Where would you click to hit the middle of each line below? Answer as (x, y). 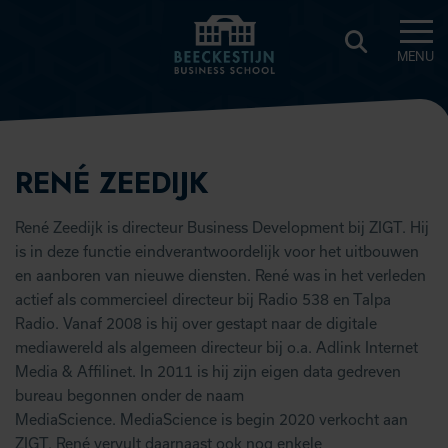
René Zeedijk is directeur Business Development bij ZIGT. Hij (222, 227)
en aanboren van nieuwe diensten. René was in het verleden (220, 275)
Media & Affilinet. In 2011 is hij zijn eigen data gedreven (208, 371)
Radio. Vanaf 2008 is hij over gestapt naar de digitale (196, 323)
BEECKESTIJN (218, 111)
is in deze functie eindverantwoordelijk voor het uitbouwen (217, 251)
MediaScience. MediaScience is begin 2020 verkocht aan (211, 419)
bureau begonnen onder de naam (129, 395)
